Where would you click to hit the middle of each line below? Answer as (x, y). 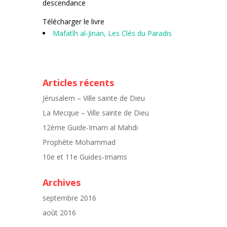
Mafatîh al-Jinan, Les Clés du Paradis (112, 33)
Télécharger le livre (73, 22)
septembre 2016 (69, 198)
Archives (62, 182)
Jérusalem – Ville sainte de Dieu (94, 98)
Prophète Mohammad (79, 142)
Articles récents (78, 83)
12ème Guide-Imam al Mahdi (90, 127)
